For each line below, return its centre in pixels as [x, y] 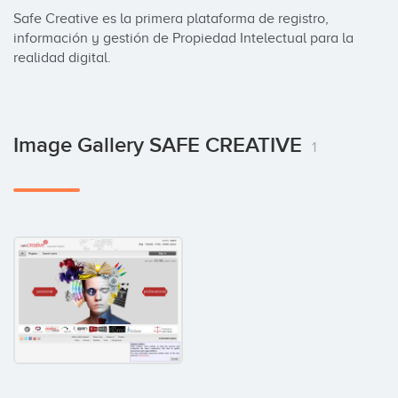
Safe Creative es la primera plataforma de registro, [171, 19]
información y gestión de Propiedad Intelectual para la [183, 38]
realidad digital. [62, 58]
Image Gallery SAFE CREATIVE [160, 145]
